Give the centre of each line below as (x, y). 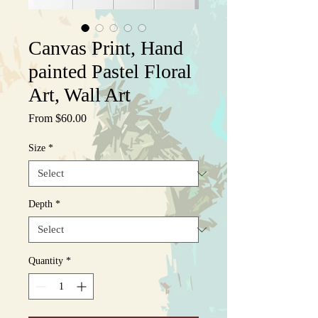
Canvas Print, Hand (106, 48)
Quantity (46, 261)
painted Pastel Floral (110, 72)
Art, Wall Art (79, 95)
